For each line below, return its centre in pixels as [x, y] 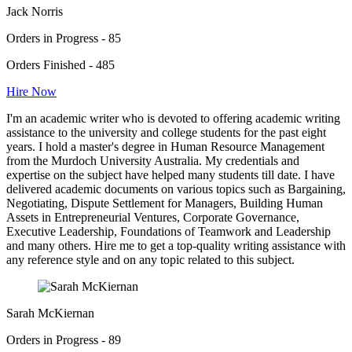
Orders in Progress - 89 [64, 339]
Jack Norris [35, 11]
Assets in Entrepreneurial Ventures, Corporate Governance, [153, 217]
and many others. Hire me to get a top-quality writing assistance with [176, 245]
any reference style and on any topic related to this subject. [150, 259]
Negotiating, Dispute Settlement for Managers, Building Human [165, 203]
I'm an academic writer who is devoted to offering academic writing [173, 118]
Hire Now [31, 91]
